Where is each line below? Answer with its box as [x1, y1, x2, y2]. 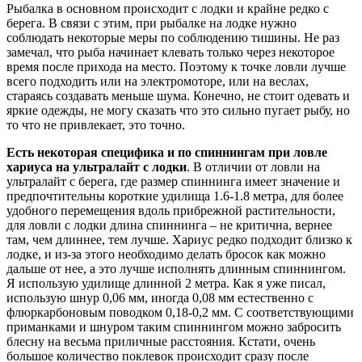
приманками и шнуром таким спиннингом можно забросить [6, 319, 341, 334]
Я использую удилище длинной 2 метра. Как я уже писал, [6, 276, 326, 290]
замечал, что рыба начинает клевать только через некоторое [6, 44, 335, 59]
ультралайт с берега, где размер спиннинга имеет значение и [6, 174, 340, 188]
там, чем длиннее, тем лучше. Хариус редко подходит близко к [6, 232, 352, 246]
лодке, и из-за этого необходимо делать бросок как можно [6, 246, 326, 261]
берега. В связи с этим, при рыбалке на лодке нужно [6, 15, 297, 30]
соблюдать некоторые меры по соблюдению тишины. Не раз [6, 30, 339, 44]
